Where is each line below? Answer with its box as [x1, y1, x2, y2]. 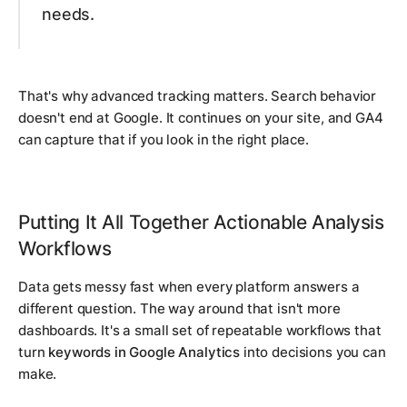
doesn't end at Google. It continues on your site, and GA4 [18, 108, 383, 126]
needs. [42, 4, 95, 24]
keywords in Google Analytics [48, 342, 241, 361]
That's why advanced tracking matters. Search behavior [18, 86, 377, 104]
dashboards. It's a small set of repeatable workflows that [18, 321, 382, 339]
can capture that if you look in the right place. [18, 130, 309, 148]
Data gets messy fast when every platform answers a [18, 277, 360, 295]
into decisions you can [240, 342, 386, 361]
